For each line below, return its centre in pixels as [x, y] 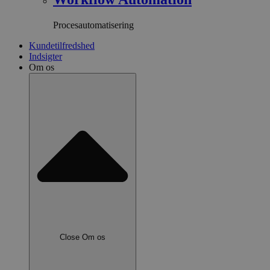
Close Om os [83, 237]
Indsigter [46, 56]
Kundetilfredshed [62, 45]
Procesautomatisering [93, 25]
